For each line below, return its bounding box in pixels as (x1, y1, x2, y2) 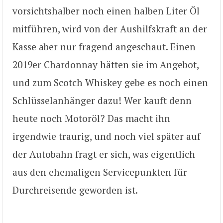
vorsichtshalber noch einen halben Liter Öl (12, 4, 200, 17)
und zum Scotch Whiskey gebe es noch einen (12, 76, 208, 89)
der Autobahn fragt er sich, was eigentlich (12, 147, 195, 160)
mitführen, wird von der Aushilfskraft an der (12, 22, 207, 35)
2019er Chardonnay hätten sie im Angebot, (12, 58, 199, 71)
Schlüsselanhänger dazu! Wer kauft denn (12, 94, 192, 107)
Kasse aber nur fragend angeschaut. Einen (12, 40, 196, 53)
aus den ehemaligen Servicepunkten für (12, 165, 187, 178)
